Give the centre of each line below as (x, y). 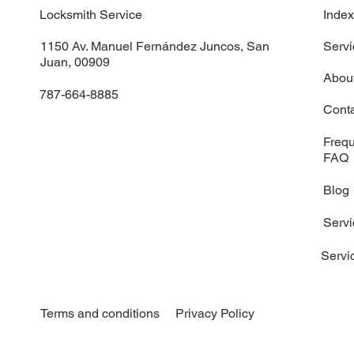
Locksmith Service (91, 14)
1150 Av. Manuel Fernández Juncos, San (154, 46)
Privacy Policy (215, 313)
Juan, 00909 (75, 62)
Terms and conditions (100, 313)
